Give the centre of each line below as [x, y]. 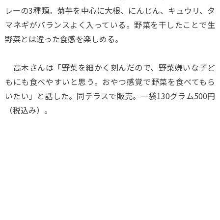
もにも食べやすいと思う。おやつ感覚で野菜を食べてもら [110, 82]
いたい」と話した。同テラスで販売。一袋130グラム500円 [110, 96]
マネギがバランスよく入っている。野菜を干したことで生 [110, 25]
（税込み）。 [28, 110]
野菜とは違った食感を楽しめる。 [64, 39]
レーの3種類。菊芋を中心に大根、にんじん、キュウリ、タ [110, 10]
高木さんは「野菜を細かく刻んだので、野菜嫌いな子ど [110, 67]
